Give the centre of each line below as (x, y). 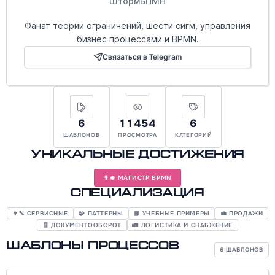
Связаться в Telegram (142, 57)
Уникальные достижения (137, 154)
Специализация (137, 193)
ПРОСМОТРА (137, 135)
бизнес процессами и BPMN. (137, 39)
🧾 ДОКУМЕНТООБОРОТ (82, 225)
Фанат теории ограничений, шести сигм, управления (137, 25)
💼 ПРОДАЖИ (242, 214)
